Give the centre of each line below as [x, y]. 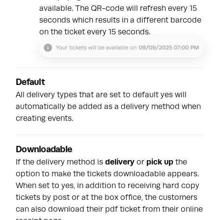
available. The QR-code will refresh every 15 [118, 9]
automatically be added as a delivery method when [108, 107]
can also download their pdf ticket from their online [109, 210]
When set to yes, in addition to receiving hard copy [108, 186]
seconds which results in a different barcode [120, 20]
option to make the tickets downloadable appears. [107, 175]
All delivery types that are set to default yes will [101, 96]
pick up [160, 163]
